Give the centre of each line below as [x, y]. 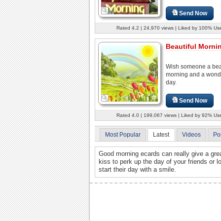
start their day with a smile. [137, 170]
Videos [191, 134]
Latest [161, 134]
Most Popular [123, 134]
